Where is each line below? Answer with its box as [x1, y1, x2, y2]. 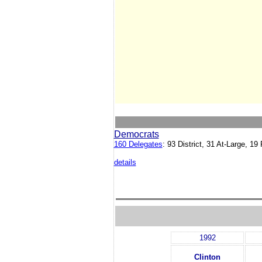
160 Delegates [113, 140, 163, 149]
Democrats [113, 129, 159, 139]
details [113, 158, 136, 167]
